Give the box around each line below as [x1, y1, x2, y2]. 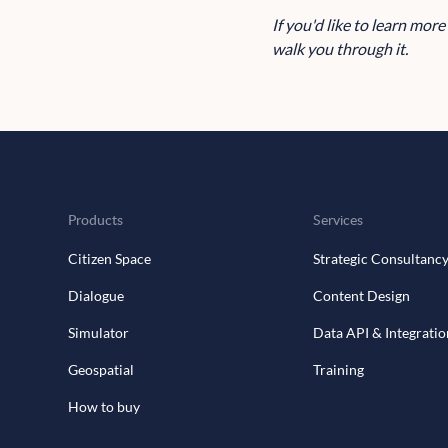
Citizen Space [67, 250, 151, 268]
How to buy [67, 398, 140, 416]
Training [313, 361, 365, 379]
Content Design [313, 287, 411, 305]
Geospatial [67, 361, 134, 379]
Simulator [67, 324, 129, 342]
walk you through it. [272, 39, 408, 59]
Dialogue [67, 287, 124, 305]
